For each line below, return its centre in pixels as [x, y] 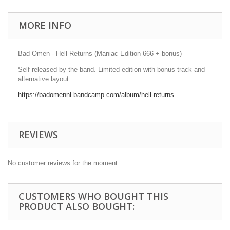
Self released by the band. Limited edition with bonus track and [111, 70]
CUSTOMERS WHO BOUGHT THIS [93, 196]
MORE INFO [45, 25]
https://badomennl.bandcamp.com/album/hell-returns [96, 95]
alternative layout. [44, 79]
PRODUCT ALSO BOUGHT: [76, 206]
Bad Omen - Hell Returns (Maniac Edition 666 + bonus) [100, 54]
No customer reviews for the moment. [64, 163]
